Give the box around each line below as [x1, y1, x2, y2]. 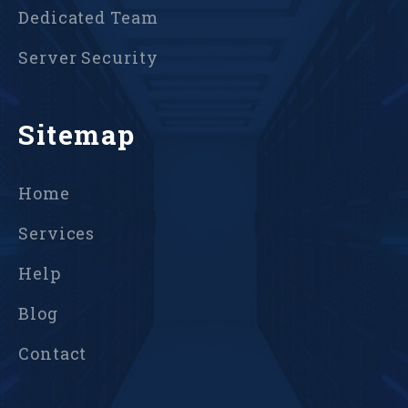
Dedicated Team [18, 6, 158, 29]
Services [18, 222, 96, 245]
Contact [18, 342, 87, 365]
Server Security [18, 46, 158, 69]
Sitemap [18, 117, 136, 153]
